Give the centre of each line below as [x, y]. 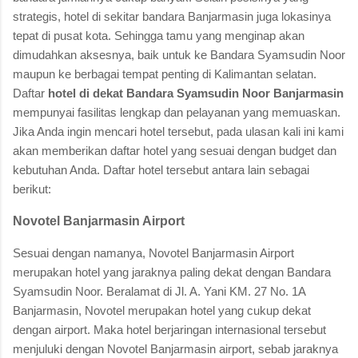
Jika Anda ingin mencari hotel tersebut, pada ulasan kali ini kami [178, 131]
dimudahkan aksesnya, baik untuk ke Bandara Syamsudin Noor [179, 54]
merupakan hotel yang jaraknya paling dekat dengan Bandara [172, 272]
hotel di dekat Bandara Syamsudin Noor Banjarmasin [196, 93]
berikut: [32, 189]
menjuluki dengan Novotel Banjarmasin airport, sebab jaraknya [175, 348]
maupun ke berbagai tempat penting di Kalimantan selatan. [165, 74]
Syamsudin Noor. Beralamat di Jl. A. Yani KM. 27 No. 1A [159, 291]
